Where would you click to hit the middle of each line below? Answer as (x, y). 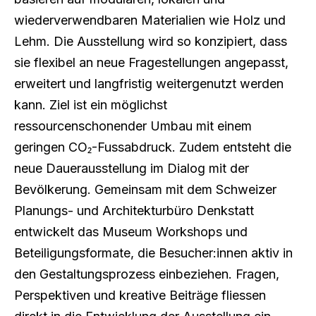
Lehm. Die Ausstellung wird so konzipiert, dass (151, 42)
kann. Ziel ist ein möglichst (91, 105)
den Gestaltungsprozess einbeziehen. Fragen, (147, 274)
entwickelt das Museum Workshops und (131, 232)
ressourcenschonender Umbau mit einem (133, 126)
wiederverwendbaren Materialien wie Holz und (150, 20)
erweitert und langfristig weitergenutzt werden (149, 84)
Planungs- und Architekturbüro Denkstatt (134, 211)
